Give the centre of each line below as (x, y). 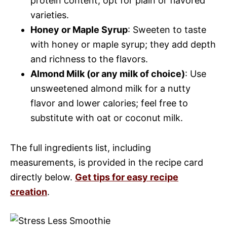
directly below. (43, 177)
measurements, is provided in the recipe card (107, 163)
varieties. (50, 15)
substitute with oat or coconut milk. (107, 118)
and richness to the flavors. (89, 59)
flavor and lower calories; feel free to (109, 103)
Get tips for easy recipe (127, 177)
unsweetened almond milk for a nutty (110, 89)
